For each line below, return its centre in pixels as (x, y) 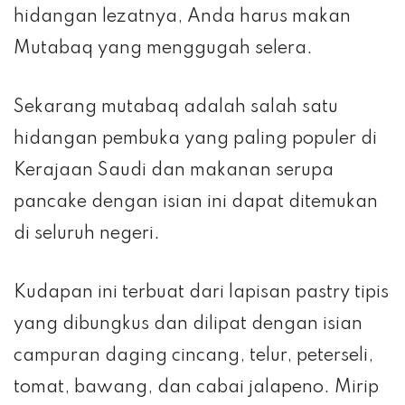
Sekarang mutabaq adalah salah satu (176, 107)
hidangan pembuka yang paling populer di (195, 139)
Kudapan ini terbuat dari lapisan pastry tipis (201, 292)
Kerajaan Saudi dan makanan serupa (174, 170)
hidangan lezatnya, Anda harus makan (182, 17)
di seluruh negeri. (87, 234)
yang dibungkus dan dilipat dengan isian (188, 324)
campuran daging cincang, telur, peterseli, (193, 356)
